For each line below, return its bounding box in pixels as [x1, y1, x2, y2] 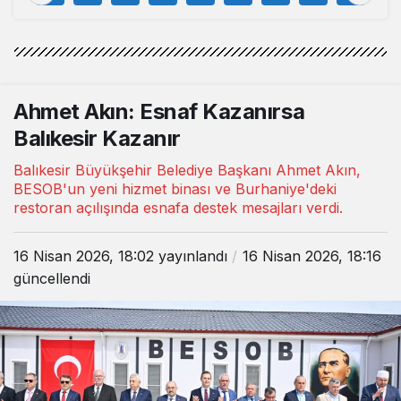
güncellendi [13, 269, 90, 287]
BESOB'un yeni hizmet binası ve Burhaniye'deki [13, 179, 337, 198]
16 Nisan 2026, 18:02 [13, 246, 154, 265]
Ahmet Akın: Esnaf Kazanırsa [13, 98, 305, 124]
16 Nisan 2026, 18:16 [243, 246, 381, 265]
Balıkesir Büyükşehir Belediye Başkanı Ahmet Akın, [13, 160, 361, 179]
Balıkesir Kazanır [13, 124, 181, 151]
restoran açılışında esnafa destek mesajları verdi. [13, 198, 343, 217]
